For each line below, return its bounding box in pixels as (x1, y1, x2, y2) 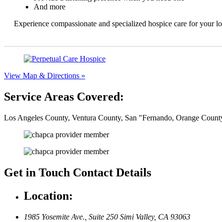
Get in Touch (4, 166, 70, 179)
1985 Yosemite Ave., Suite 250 (24, 212, 120, 221)
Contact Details (70, 166, 151, 179)
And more (34, 2, 65, 11)
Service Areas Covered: (4, 90, 124, 104)
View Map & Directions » (4, 71, 85, 80)
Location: (24, 189, 73, 202)
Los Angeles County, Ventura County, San (4, 113, 139, 122)
